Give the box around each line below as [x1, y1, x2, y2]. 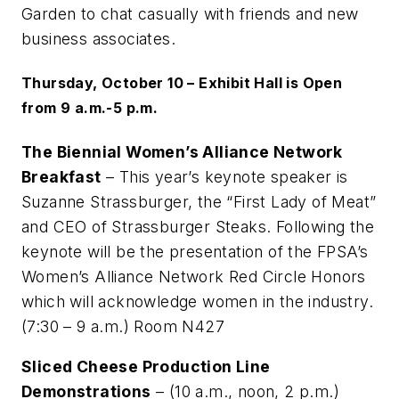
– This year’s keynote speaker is [101, 167, 348, 186]
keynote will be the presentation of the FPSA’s [21, 241, 369, 261]
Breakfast [21, 167, 102, 186]
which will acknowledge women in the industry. [21, 291, 373, 311]
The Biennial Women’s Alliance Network [21, 142, 343, 161]
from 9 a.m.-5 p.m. [21, 99, 159, 118]
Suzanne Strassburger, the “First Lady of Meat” [21, 191, 377, 211]
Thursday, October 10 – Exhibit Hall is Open [21, 74, 343, 93]
